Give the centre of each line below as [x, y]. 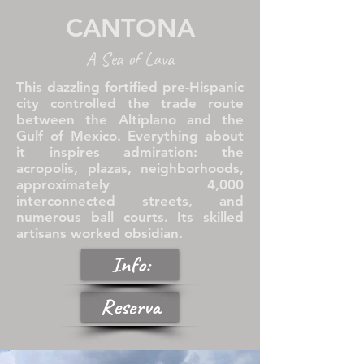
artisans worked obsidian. [100, 233]
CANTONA [130, 28]
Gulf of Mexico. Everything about [130, 136]
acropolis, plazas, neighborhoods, [130, 168]
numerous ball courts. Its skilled [130, 217]
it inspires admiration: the [130, 152]
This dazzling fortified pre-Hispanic [130, 87]
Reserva [130, 306]
